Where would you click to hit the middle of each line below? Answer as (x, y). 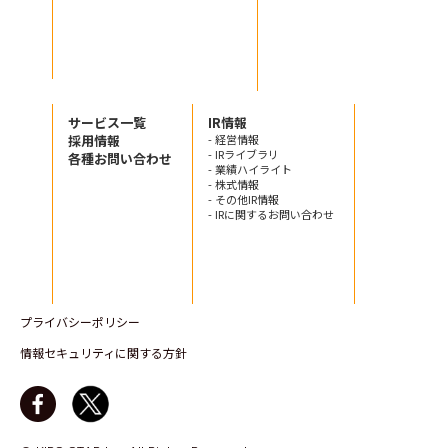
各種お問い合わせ (120, 158)
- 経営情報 (233, 138)
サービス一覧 (107, 122)
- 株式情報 (233, 183)
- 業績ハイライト (250, 168)
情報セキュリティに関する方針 (103, 352)
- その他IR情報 (243, 198)
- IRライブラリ (243, 153)
